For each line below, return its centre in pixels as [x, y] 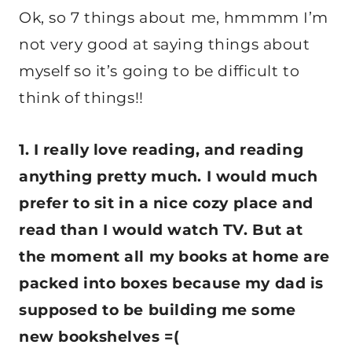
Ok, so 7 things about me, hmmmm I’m [174, 18]
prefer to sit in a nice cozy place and [166, 203]
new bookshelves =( [99, 337]
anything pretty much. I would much [169, 177]
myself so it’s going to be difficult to [159, 71]
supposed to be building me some [158, 310]
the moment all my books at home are [174, 257]
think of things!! [81, 98]
